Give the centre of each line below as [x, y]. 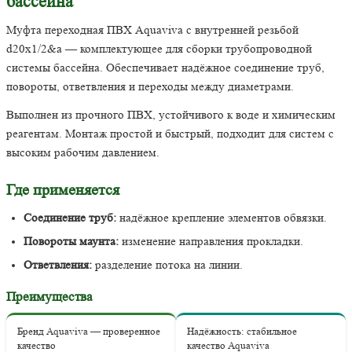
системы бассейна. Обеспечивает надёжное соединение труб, [165, 68]
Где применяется [63, 190]
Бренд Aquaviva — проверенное [89, 331]
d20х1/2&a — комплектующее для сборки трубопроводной [159, 49]
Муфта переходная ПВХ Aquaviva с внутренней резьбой [152, 30]
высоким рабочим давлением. [83, 152]
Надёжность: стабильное [242, 331]
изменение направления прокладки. [211, 241]
